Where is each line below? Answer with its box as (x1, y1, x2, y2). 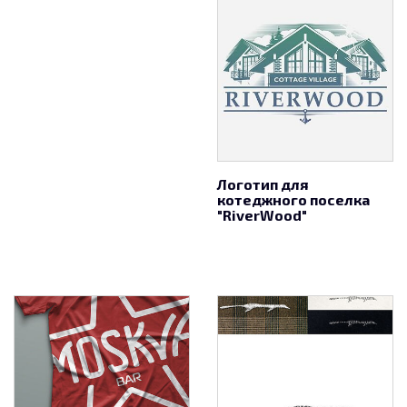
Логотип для (217, 175, 308, 193)
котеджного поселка (217, 191, 370, 208)
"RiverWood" (217, 206, 307, 223)
